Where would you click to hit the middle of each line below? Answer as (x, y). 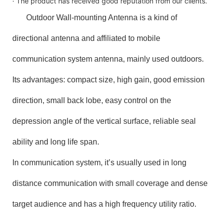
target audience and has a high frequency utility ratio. (110, 204)
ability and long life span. (56, 142)
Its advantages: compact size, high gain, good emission (109, 79)
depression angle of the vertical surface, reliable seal (104, 121)
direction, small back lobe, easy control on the (92, 100)
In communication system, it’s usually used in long (99, 162)
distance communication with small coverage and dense (110, 183)
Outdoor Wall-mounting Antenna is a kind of (102, 17)
